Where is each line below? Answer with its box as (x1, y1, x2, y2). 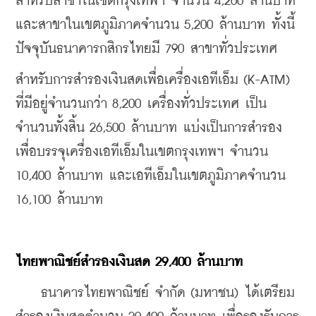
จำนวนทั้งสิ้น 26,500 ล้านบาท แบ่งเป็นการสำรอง (16, 121, 282, 135)
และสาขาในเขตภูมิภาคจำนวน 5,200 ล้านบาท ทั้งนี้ (16, 18, 295, 32)
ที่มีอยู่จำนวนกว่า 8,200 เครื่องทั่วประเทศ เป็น (16, 97, 267, 111)
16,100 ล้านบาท (16, 193, 103, 207)
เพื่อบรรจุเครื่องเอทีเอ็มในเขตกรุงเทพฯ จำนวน (16, 145, 268, 159)
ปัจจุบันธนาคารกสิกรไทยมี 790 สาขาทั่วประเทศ (16, 42, 277, 56)
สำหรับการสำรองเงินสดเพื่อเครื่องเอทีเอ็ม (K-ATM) (16, 73, 290, 87)
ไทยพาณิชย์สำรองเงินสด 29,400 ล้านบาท (16, 255, 243, 269)
